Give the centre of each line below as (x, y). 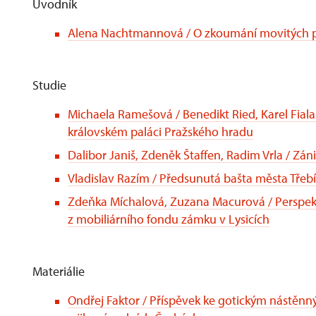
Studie (49, 85)
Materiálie (59, 271)
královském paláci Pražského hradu (160, 132)
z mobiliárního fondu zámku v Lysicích (169, 219)
